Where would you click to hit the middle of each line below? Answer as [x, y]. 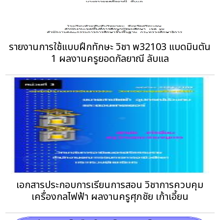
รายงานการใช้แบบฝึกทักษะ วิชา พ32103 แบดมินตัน [110, 47]
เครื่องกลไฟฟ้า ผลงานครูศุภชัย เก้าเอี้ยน [110, 197]
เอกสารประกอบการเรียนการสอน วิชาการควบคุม [110, 185]
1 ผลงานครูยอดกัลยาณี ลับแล [110, 59]
